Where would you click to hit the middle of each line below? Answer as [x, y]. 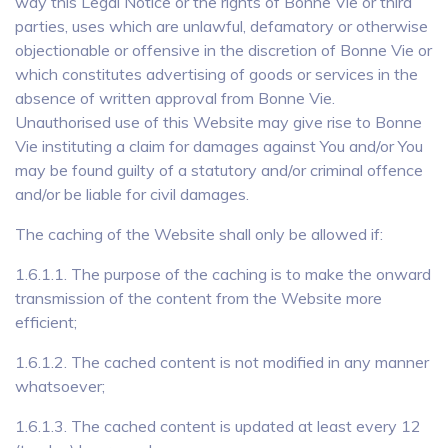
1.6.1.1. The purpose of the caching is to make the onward [223, 274]
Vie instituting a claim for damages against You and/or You [219, 146]
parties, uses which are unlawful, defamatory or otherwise [221, 26]
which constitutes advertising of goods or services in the [216, 74]
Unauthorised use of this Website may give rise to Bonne [218, 122]
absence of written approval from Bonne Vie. [175, 98]
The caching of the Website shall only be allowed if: [199, 234]
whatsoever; [60, 386]
